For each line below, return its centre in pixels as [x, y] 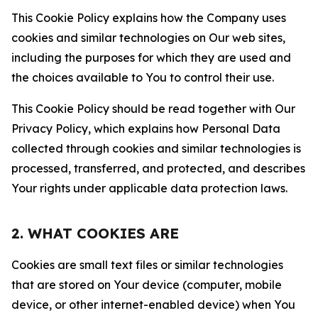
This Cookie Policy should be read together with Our [153, 109]
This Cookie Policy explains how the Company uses [149, 18]
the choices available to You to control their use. [143, 77]
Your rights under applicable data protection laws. [149, 188]
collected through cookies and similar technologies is [156, 148]
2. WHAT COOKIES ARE [95, 233]
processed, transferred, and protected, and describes [158, 168]
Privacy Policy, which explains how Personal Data [146, 128]
